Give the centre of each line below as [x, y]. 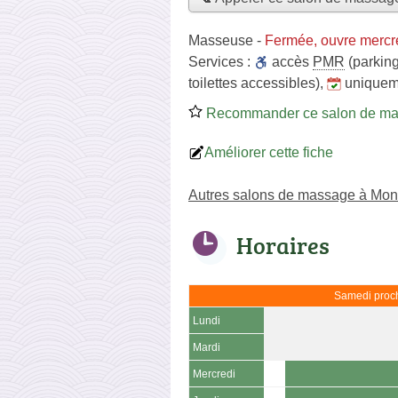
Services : [221, 61]
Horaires [283, 245]
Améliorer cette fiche [269, 152]
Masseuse [221, 40]
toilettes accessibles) [254, 83]
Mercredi [214, 374]
